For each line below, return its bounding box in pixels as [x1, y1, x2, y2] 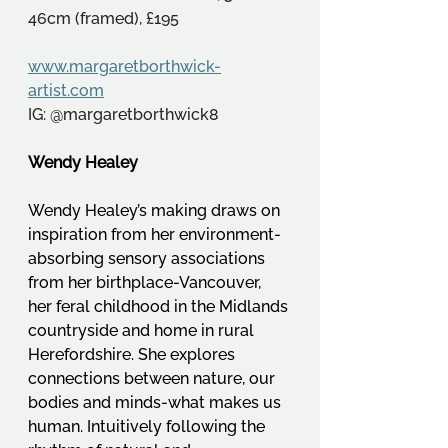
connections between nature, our [28, 369, 279, 389]
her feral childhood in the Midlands [28, 297, 292, 317]
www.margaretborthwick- [28, 57, 221, 77]
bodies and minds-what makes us [28, 393, 285, 413]
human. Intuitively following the [28, 417, 269, 437]
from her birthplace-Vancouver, [28, 273, 265, 293]
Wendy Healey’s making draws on [28, 201, 284, 221]
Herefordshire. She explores [28, 345, 239, 365]
